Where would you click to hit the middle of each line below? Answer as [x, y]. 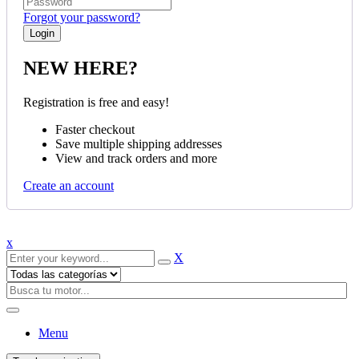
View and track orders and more [136, 159]
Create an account [69, 186]
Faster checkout [95, 130]
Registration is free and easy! [96, 103]
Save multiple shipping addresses [139, 144]
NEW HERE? [81, 69]
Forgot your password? [82, 18]
